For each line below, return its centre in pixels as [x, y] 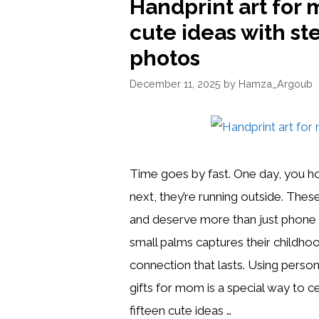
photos [165, 58]
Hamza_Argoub [276, 84]
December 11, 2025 [175, 84]
